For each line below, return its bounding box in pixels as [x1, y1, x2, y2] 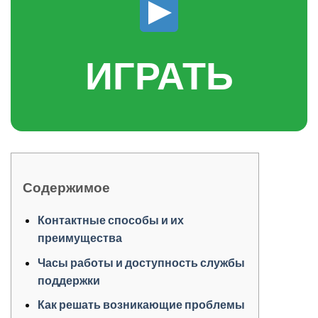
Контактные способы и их [37, 213, 184, 227]
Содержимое [23, 179, 110, 196]
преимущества [37, 231, 122, 245]
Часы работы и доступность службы [37, 255, 245, 269]
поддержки [37, 273, 100, 287]
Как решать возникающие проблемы [37, 297, 245, 312]
